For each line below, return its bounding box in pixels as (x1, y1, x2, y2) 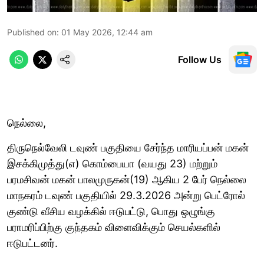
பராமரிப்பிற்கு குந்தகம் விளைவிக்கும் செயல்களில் (7, 220, 220, 233)
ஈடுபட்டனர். (7, 236, 58, 249)
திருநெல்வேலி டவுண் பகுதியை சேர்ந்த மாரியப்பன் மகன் (7, 141, 249, 154)
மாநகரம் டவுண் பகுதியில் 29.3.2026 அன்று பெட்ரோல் (7, 189, 245, 202)
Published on (7, 27, 57, 37)
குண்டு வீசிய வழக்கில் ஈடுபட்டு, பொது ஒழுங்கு (7, 204, 215, 217)
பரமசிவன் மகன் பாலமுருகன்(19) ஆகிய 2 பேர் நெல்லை (7, 173, 246, 186)
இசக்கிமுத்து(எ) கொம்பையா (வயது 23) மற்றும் (7, 157, 217, 170)
